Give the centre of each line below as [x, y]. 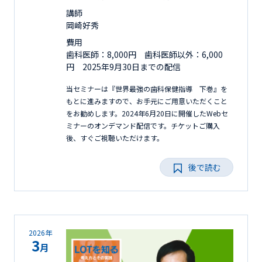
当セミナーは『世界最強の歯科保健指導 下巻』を [147, 88]
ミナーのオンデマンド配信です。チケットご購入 [143, 125]
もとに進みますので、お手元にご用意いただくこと [147, 101]
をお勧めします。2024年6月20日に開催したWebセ [147, 113]
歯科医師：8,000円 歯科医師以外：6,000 [144, 54]
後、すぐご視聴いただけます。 [115, 137]
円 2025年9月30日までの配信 [127, 66]
